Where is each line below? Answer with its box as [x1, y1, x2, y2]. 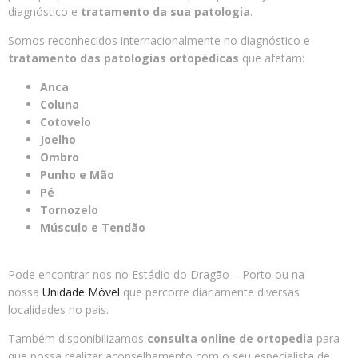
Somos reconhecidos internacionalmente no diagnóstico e [8, 32, 310, 48]
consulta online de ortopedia [147, 331, 313, 347]
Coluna [40, 97, 79, 113]
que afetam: [239, 50, 304, 66]
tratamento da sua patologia [81, 3, 250, 19]
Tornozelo [40, 202, 98, 218]
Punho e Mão [40, 167, 114, 183]
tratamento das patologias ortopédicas [8, 50, 239, 66]
